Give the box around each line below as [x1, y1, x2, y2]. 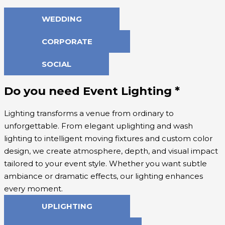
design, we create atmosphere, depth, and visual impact [4, 146, 218, 156]
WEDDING [42, 14, 82, 24]
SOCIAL [42, 59, 71, 69]
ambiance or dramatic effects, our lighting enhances [4, 171, 203, 181]
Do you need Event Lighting [4, 84, 175, 98]
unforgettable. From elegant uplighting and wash [4, 121, 193, 131]
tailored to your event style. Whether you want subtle [4, 158, 207, 168]
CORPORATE [42, 37, 92, 47]
